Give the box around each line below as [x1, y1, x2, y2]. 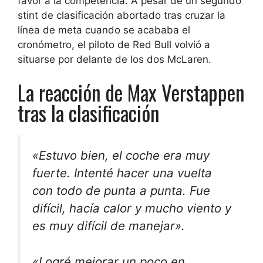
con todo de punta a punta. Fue [32, 183, 210, 198]
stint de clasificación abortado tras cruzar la [18, 9, 225, 22]
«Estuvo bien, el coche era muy [32, 147, 210, 163]
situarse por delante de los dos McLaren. [18, 53, 211, 66]
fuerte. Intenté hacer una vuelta [32, 165, 212, 180]
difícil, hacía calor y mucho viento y [32, 200, 231, 215]
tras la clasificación [18, 97, 160, 128]
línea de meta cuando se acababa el [18, 24, 190, 36]
